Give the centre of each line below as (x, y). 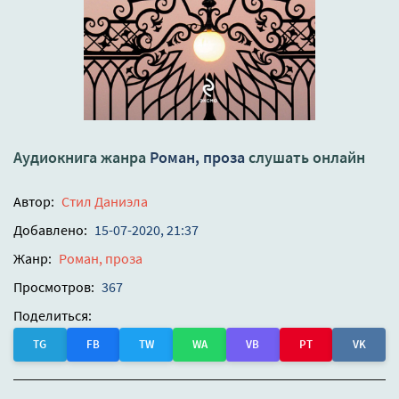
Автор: (34, 202)
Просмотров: (54, 287)
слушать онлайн (305, 158)
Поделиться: (53, 316)
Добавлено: (50, 230)
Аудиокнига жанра (81, 158)
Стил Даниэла (105, 202)
